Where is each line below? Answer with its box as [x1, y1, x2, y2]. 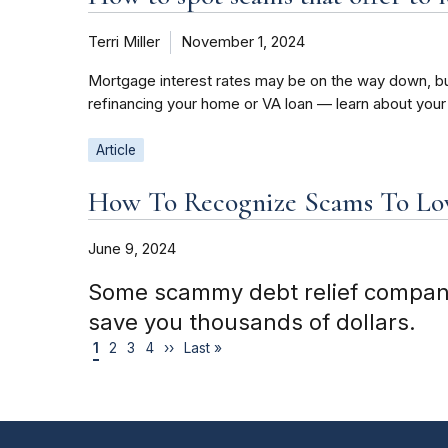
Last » [184, 340, 222, 357]
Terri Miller [88, 33, 160, 52]
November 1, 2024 [181, 33, 305, 52]
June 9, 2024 [88, 240, 176, 259]
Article [96, 142, 136, 159]
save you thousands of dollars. [88, 309, 416, 336]
